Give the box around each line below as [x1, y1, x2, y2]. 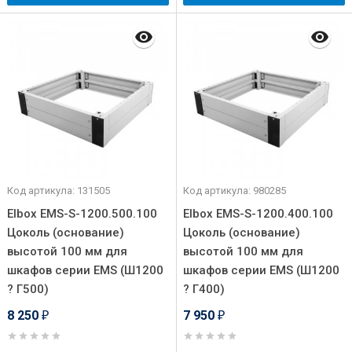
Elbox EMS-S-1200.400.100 [183, 207, 333, 221]
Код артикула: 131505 [7, 185, 110, 196]
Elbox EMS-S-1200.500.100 [7, 207, 157, 221]
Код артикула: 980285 [183, 185, 286, 196]
